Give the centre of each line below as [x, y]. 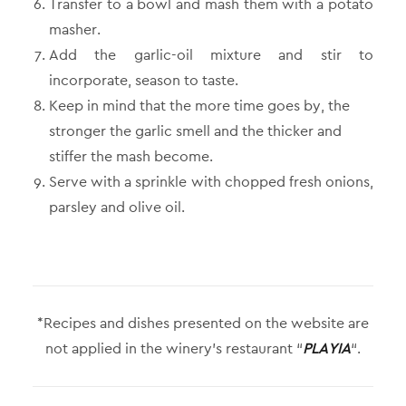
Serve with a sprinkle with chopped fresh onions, [211, 182]
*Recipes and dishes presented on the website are [203, 323]
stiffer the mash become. [131, 156]
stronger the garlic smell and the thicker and [195, 131]
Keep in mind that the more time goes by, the [199, 106]
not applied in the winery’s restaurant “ [174, 348]
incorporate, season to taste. [144, 80]
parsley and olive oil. [117, 207]
